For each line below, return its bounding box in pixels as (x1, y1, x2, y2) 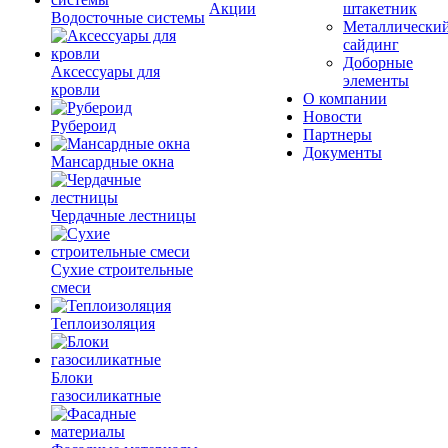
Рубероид (51, 117, 116, 134)
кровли (51, 81, 100, 98)
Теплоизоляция (51, 315, 155, 332)
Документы (303, 144, 382, 161)
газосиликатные (51, 387, 161, 404)
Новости (303, 108, 362, 125)
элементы (343, 72, 409, 89)
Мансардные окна (51, 153, 174, 170)
